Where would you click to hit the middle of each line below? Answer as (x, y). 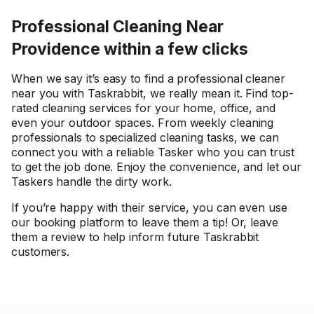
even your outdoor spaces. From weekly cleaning (143, 123)
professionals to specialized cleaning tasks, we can (145, 137)
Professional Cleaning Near (117, 27)
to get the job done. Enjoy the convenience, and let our (156, 167)
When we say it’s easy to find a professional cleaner (148, 78)
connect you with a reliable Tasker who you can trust (153, 152)
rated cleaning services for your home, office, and (144, 108)
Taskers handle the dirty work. (93, 182)
